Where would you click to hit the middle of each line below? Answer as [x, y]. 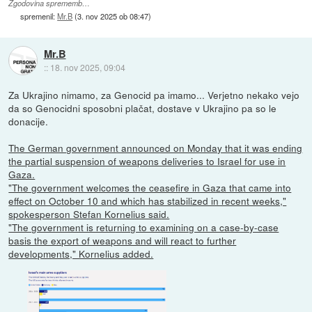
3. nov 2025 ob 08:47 [113, 16]
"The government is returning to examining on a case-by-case [144, 227]
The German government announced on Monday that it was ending [156, 148]
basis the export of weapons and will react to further [123, 241]
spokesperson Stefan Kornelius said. [89, 214]
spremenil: [39, 16]
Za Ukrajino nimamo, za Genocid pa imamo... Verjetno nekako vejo [154, 95]
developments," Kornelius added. [81, 254]
